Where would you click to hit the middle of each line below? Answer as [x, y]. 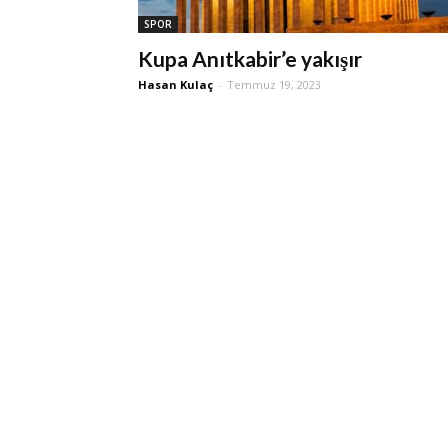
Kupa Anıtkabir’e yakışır [250, 58]
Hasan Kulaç [175, 84]
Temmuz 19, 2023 [274, 84]
